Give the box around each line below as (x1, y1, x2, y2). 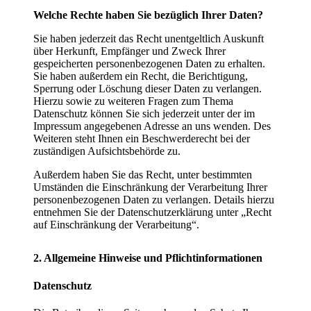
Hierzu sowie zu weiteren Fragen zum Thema (33, 95, 233, 108)
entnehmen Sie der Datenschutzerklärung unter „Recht (33, 206, 271, 219)
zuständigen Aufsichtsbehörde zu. (33, 145, 180, 158)
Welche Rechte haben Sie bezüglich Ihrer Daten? (33, 9, 263, 22)
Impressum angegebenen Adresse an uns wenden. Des (33, 120, 271, 133)
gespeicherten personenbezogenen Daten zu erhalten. (33, 58, 265, 70)
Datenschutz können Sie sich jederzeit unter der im (33, 108, 255, 120)
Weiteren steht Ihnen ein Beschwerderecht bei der (33, 133, 250, 145)
